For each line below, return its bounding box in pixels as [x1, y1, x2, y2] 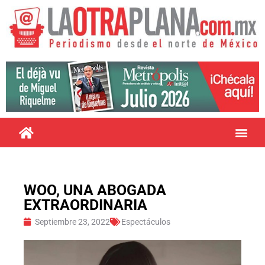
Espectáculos [121, 216, 170, 227]
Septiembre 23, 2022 [35, 216, 110, 227]
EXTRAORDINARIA [24, 196, 147, 214]
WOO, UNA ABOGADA [24, 181, 166, 199]
